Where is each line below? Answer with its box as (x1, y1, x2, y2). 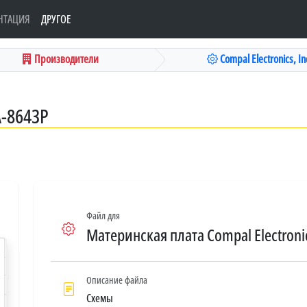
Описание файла (86, 273, 147, 286)
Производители (32, 51, 99, 66)
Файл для (86, 208, 120, 222)
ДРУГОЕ (41, 12, 71, 27)
